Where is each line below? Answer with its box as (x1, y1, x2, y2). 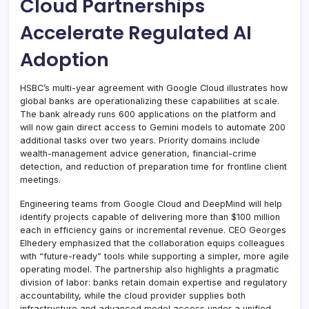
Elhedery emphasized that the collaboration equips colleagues (20, 237, 285, 248)
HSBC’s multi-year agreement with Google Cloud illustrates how (20, 82, 288, 93)
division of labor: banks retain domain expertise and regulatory (20, 277, 287, 288)
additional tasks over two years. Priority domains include (20, 134, 260, 146)
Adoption (20, 46, 109, 73)
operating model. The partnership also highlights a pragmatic (20, 263, 279, 275)
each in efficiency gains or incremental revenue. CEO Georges (20, 224, 286, 235)
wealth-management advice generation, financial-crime (20, 148, 257, 159)
